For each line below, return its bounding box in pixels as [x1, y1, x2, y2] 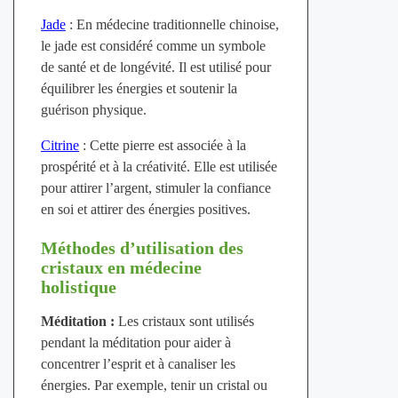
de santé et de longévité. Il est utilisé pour [40, 60, 271, 76]
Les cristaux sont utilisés [117, 314, 254, 330]
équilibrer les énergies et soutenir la [40, 81, 237, 97]
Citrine [40, 138, 79, 154]
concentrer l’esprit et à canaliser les [40, 356, 235, 372]
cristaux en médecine [40, 258, 202, 278]
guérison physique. [40, 102, 147, 118]
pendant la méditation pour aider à [40, 335, 231, 351]
